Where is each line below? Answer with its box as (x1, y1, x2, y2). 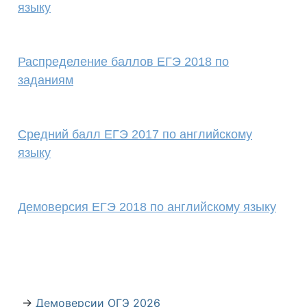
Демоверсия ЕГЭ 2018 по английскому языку (18, 200, 276, 214)
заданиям (18, 73, 73, 87)
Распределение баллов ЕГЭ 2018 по (18, 55, 229, 69)
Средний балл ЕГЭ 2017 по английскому (18, 127, 252, 141)
